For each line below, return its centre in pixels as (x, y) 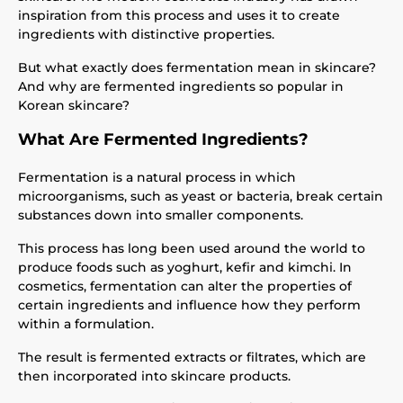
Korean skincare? (74, 105)
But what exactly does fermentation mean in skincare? (197, 67)
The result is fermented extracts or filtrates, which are (192, 357)
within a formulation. (86, 324)
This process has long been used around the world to (192, 248)
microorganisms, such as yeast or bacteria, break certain (201, 196)
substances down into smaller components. (161, 215)
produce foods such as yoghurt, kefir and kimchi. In (185, 267)
